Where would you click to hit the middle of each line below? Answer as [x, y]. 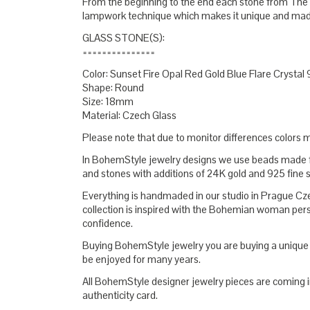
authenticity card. [120, 295]
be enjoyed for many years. [141, 259]
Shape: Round [113, 88]
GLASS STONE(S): [123, 38]
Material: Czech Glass [129, 115]
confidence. [107, 223]
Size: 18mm [108, 101]
